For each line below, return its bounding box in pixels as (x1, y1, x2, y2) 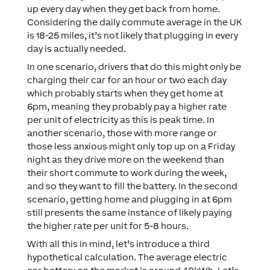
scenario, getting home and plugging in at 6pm (27, 194, 232, 204)
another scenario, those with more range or (27, 128, 217, 138)
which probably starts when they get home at (27, 88, 223, 98)
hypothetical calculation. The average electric (27, 252, 227, 262)
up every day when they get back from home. (27, 4, 220, 14)
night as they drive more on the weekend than (27, 154, 224, 165)
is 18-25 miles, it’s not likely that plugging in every (27, 30, 238, 40)
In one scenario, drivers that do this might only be (27, 61, 241, 72)
